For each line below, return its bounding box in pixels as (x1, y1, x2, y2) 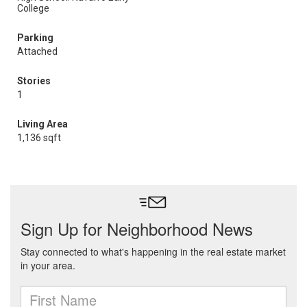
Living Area (17, 119, 68, 130)
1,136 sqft (17, 132, 61, 143)
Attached (17, 46, 58, 57)
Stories (17, 75, 51, 86)
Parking (17, 32, 53, 43)
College (17, 3, 49, 14)
